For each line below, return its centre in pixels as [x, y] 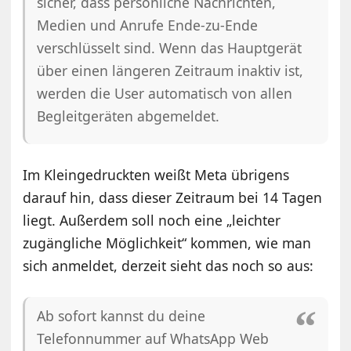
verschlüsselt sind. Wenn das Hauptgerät [170, 47]
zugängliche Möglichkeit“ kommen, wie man [167, 242]
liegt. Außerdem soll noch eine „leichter [152, 220]
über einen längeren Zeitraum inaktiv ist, [170, 70]
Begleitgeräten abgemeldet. [128, 116]
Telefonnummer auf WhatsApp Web [153, 338]
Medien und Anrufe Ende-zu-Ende [148, 25]
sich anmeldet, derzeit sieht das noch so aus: [168, 265]
